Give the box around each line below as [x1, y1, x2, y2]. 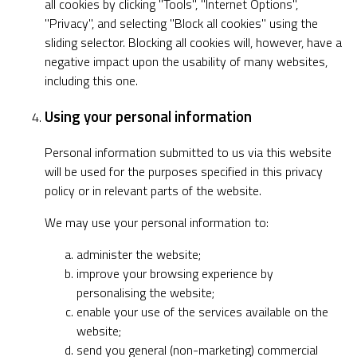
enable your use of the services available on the [76, 301, 328, 321]
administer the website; [76, 244, 201, 264]
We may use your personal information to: [45, 212, 269, 232]
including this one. [45, 71, 138, 91]
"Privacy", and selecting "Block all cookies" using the [45, 14, 318, 33]
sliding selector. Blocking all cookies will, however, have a [45, 33, 342, 53]
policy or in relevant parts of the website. [45, 180, 261, 200]
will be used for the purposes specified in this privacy [45, 161, 323, 181]
